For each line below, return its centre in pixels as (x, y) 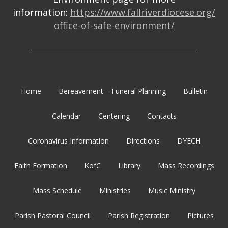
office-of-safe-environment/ (114, 26)
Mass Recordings (186, 166)
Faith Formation (40, 166)
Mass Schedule (57, 191)
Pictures (200, 216)
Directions (143, 141)
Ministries (115, 191)
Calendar (66, 116)
